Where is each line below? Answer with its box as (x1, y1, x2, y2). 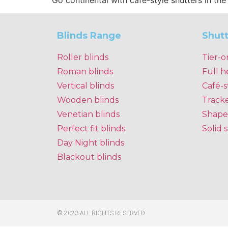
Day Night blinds (57, 138, 124, 148)
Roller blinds (57, 52, 108, 63)
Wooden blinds (57, 95, 119, 105)
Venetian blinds (57, 109, 120, 120)
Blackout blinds (57, 152, 121, 162)
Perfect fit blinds (57, 124, 125, 134)
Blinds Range (57, 30, 121, 42)
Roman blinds (57, 67, 113, 77)
